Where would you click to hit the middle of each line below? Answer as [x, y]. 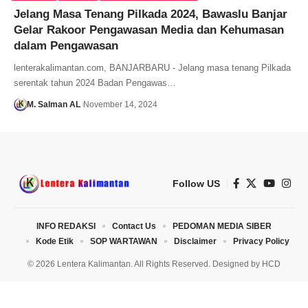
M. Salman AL [53, 104]
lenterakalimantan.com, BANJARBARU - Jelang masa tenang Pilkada [152, 67]
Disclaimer [195, 241]
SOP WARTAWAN [123, 241]
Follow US [196, 183]
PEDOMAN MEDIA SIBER [222, 226]
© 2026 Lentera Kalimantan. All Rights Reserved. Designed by [145, 264]
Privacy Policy [261, 241]
